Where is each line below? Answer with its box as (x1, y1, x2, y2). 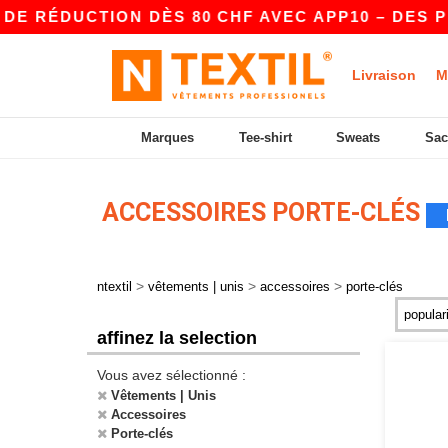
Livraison (352, 67, 416, 83)
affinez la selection (97, 328, 257, 348)
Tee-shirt (238, 130, 292, 145)
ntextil (97, 279, 132, 294)
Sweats (336, 130, 381, 145)
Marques (141, 130, 195, 145)
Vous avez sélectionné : (97, 367, 246, 383)
